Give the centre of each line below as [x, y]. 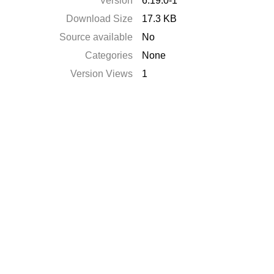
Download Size [100, 19]
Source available [96, 37]
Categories [109, 55]
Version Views [102, 74]
